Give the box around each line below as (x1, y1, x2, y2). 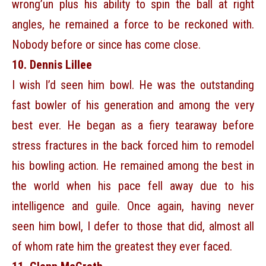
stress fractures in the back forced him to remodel (12, 138, 254, 153)
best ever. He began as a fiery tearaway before (12, 118, 254, 133)
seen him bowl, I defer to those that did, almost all (12, 219, 254, 234)
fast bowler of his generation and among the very (12, 98, 254, 113)
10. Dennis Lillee (12, 58, 92, 72)
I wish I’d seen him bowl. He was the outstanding (12, 78, 254, 93)
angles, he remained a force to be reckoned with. (12, 17, 254, 32)
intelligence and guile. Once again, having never (12, 199, 254, 214)
